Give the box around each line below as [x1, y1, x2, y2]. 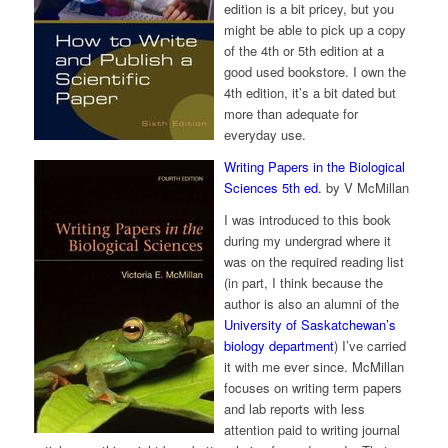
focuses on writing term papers [223, 377, 402, 397]
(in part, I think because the [223, 272, 383, 292]
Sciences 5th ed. [223, 177, 322, 197]
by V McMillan [321, 177, 409, 197]
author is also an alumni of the [223, 293, 399, 313]
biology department [223, 335, 334, 355]
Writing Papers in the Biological [223, 156, 405, 176]
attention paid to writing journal [223, 419, 400, 439]
